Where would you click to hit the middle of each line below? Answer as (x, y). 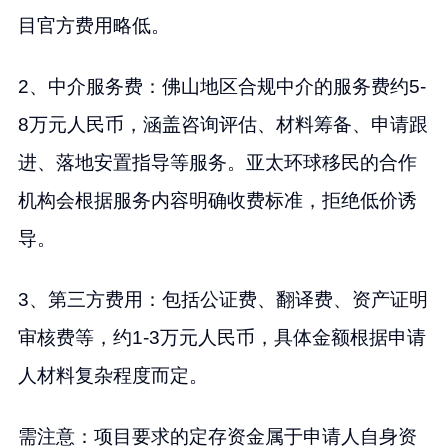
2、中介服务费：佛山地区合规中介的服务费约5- (221, 87)
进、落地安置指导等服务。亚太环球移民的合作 (217, 163)
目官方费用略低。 (93, 26)
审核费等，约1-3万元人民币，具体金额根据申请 (221, 338)
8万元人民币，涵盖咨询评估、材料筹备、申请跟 (222, 125)
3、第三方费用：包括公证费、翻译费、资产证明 (222, 300)
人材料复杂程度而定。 (112, 376)
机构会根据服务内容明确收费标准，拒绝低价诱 (217, 201)
